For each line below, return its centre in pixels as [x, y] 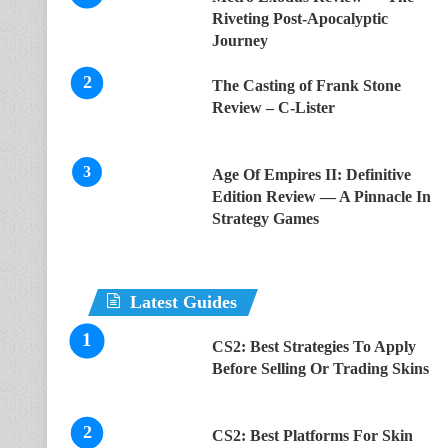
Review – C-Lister [273, 107]
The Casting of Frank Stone [306, 85]
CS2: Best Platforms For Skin [312, 435]
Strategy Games [265, 218]
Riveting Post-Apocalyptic [300, 18]
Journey [240, 40]
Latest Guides [183, 302]
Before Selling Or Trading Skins [320, 368]
